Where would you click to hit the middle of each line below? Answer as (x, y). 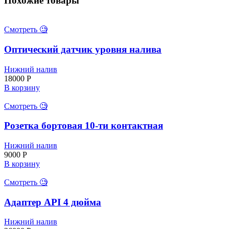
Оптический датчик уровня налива (83, 49)
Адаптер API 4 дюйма (53, 202)
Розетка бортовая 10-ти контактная (84, 126)
